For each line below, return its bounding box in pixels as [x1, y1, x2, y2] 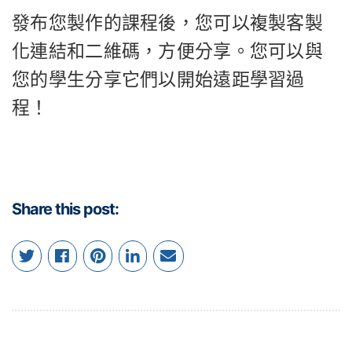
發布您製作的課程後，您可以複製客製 [12, 11, 324, 34]
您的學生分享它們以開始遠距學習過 [12, 68, 305, 90]
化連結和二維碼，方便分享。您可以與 [12, 39, 324, 62]
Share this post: [12, 200, 119, 219]
